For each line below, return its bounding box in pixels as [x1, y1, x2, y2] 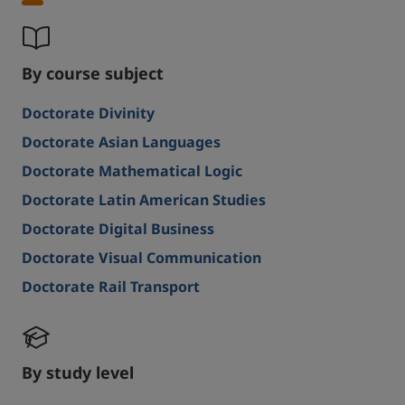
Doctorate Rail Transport [22, 277, 200, 297]
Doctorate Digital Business [22, 219, 214, 239]
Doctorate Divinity [22, 103, 155, 123]
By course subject [22, 62, 164, 84]
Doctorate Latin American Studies [22, 190, 266, 210]
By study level [22, 362, 134, 383]
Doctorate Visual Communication [22, 248, 261, 268]
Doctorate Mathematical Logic [22, 161, 242, 181]
